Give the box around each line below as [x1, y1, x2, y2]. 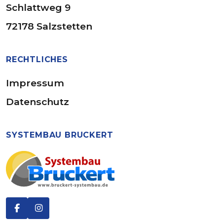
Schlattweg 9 [6, 1, 71, 13]
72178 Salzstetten [6, 20, 92, 32]
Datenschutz [6, 95, 69, 108]
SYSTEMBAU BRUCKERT [6, 130, 113, 140]
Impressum [6, 76, 64, 89]
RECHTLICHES [6, 54, 68, 64]
